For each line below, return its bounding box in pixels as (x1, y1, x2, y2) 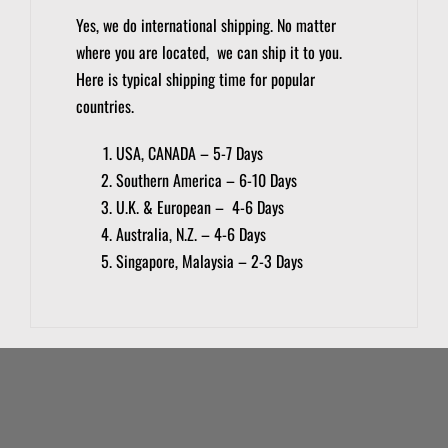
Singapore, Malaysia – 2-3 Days (116, 249, 304, 274)
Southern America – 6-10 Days (116, 168, 298, 193)
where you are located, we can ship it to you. (76, 40, 343, 65)
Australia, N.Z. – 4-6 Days (116, 222, 267, 247)
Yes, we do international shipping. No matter (76, 13, 337, 38)
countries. (76, 94, 135, 119)
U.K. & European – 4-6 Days (116, 195, 285, 220)
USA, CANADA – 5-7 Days (116, 141, 264, 166)
